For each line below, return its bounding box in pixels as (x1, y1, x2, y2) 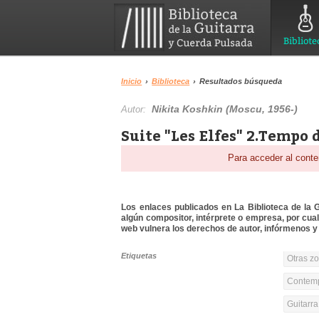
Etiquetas (121, 251, 157, 261)
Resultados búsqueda (199, 77, 283, 85)
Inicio (121, 77, 142, 85)
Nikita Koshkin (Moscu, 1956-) (152, 103, 298, 115)
